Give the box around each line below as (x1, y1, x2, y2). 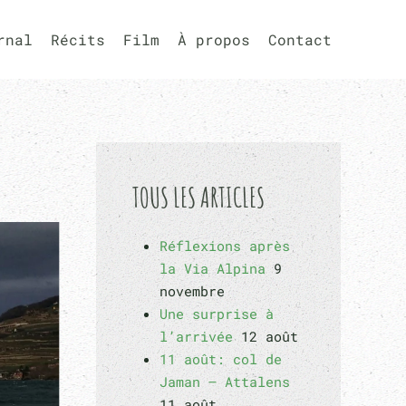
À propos (178, 29, 250, 49)
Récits (51, 29, 105, 49)
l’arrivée (159, 327, 233, 345)
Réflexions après (159, 237, 290, 255)
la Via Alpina (159, 259, 266, 277)
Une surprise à (159, 304, 274, 323)
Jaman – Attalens (159, 372, 290, 391)
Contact (268, 29, 332, 49)
